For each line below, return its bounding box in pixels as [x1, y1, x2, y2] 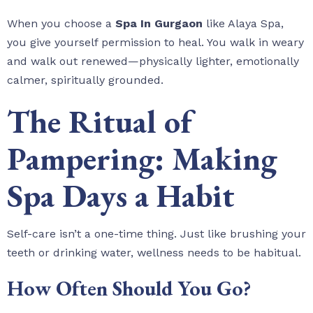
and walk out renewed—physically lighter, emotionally [7, 54, 299, 68]
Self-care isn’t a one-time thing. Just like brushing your [7, 227, 306, 241]
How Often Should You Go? [7, 275, 251, 303]
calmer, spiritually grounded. [7, 73, 163, 87]
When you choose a [7, 17, 115, 31]
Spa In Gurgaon [115, 17, 203, 31]
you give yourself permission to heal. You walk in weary [7, 36, 304, 50]
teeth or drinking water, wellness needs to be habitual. [7, 246, 301, 260]
